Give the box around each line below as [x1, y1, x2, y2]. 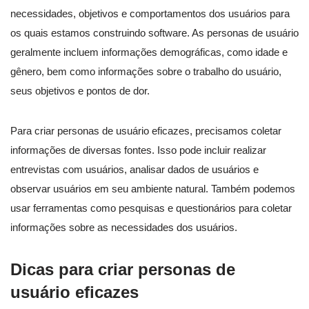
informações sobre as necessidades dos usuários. [10, 221, 237, 234]
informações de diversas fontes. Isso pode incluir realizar [10, 144, 266, 157]
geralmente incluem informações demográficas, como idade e [10, 46, 288, 59]
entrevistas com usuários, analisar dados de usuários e [10, 163, 259, 176]
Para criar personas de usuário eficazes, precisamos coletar [10, 125, 281, 137]
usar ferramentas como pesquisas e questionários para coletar [10, 202, 292, 215]
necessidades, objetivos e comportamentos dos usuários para [10, 8, 290, 20]
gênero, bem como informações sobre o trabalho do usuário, [10, 66, 281, 78]
